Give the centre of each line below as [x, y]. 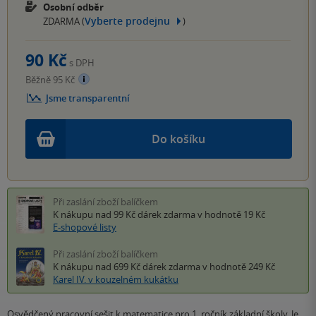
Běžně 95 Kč [51, 80]
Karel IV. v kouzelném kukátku [116, 280]
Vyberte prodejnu [127, 21]
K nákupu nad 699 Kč [98, 267]
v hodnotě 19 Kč [230, 215]
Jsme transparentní [88, 98]
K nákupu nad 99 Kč [95, 215]
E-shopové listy [85, 227]
